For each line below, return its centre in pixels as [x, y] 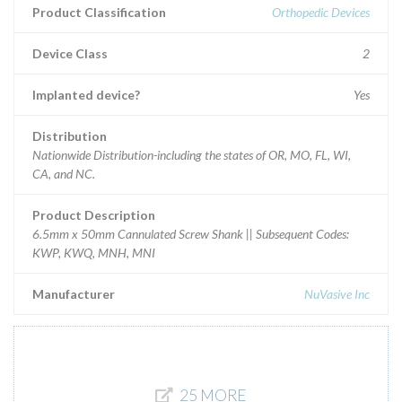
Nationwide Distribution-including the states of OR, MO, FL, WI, [192, 155]
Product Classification [99, 12]
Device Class [70, 53]
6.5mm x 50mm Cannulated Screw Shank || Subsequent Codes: [191, 234]
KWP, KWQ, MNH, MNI [94, 253]
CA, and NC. [64, 174]
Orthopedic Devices [321, 12]
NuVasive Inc [337, 294]
